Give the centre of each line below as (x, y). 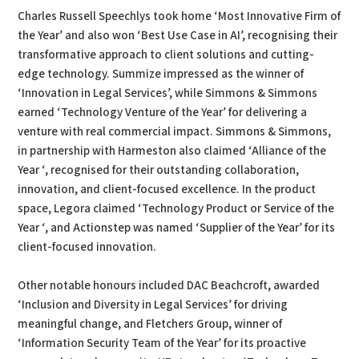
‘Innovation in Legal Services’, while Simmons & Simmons (168, 94)
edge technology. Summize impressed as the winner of (161, 75)
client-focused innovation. (87, 248)
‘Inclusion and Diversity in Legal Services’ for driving (153, 305)
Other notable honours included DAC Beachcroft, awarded (169, 286)
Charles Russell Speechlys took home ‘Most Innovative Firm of (179, 17)
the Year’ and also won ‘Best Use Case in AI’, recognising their (178, 36)
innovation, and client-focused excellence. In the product (167, 190)
